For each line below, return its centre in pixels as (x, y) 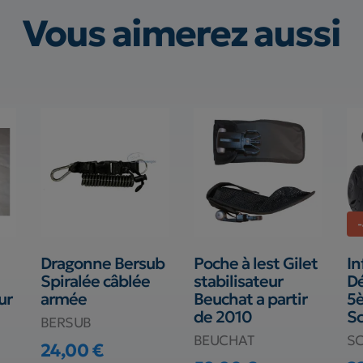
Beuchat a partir (250, 299)
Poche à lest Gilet (255, 263)
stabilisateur (238, 281)
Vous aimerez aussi (181, 33)
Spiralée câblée (95, 281)
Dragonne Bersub (102, 263)
